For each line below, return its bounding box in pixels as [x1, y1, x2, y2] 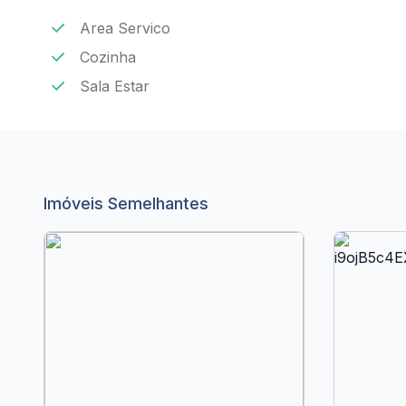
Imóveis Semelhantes [43, 194, 208, 213]
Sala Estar [80, 77, 150, 95]
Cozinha [80, 48, 136, 66]
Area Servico [80, 19, 170, 37]
